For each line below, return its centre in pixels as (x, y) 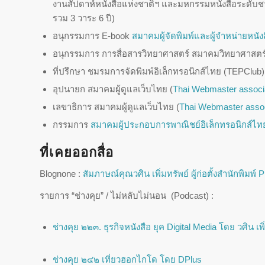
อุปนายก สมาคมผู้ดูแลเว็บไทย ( (113, 89)
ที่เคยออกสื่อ (77, 152)
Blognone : (61, 174)
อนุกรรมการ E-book (92, 35)
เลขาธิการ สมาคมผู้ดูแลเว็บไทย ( (116, 106)
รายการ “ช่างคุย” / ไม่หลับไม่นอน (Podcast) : (127, 195)
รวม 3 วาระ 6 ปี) (84, 18)
